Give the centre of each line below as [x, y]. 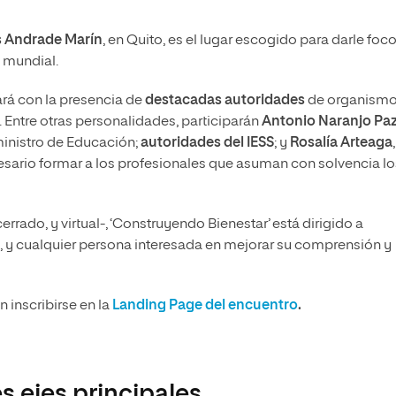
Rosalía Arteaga [341, 144]
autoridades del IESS [207, 144]
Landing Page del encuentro [205, 306]
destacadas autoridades [225, 101]
